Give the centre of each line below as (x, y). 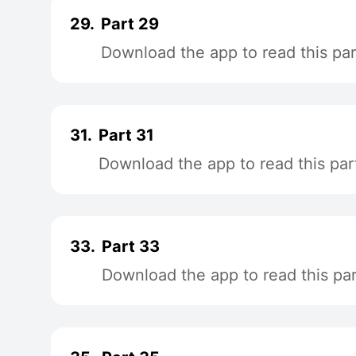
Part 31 (126, 135)
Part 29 (130, 24)
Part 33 (131, 246)
